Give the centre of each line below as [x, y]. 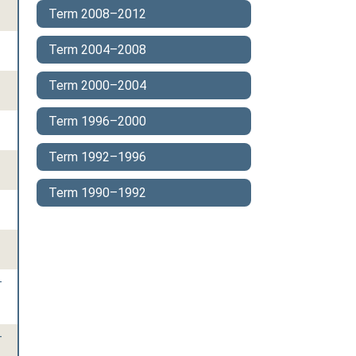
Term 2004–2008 [97, 50]
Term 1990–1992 [97, 193]
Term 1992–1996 [97, 157]
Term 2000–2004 [97, 85]
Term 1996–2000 [97, 121]
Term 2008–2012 [97, 14]
